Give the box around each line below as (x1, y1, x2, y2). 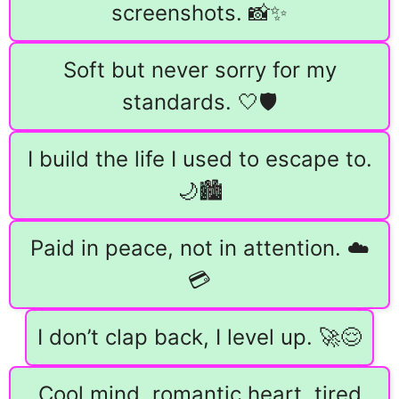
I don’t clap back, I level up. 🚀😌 (37, 324, 362, 351)
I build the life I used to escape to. (27, 146, 372, 173)
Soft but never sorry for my (62, 57, 337, 84)
